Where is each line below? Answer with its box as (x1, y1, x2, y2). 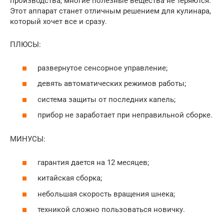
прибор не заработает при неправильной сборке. (37, 110, 212, 120)
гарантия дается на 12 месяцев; (37, 157, 149, 167)
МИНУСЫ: (10, 134, 45, 144)
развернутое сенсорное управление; (37, 63, 167, 72)
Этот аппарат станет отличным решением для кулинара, (10, 6, 211, 16)
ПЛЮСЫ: (10, 40, 41, 49)
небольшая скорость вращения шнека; (37, 189, 175, 198)
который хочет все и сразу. (10, 17, 107, 26)
